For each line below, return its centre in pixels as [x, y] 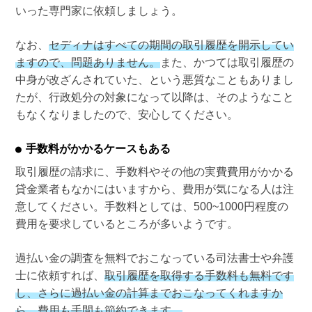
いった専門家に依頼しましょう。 [99, 11]
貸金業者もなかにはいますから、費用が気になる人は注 [154, 189]
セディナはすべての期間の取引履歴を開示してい [171, 45]
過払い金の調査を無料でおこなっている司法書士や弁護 [154, 258]
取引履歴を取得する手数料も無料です [199, 276]
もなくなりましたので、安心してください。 [126, 115]
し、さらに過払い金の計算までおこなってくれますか [149, 293]
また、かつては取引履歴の [227, 63]
